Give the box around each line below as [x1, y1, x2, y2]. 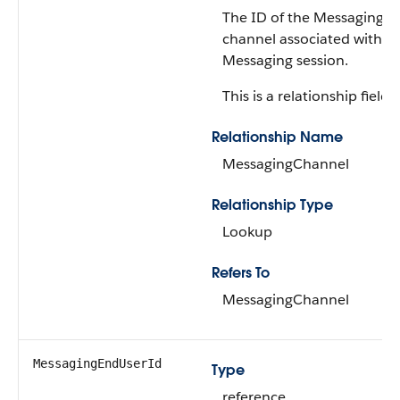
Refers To [212, 263, 270, 282]
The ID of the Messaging [222, 8, 384, 27]
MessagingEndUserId [33, 356, 162, 371]
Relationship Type [212, 196, 333, 214]
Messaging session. [222, 51, 348, 70]
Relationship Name [212, 128, 343, 146]
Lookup [222, 222, 272, 241]
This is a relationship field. [222, 87, 393, 105]
